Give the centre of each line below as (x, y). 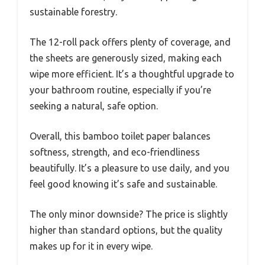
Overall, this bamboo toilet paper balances (120, 136)
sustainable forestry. (73, 12)
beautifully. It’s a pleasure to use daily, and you (130, 168)
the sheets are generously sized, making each (126, 58)
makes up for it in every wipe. (91, 246)
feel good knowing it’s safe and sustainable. (123, 184)
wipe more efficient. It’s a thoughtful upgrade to (132, 74)
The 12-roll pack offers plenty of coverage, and (130, 42)
